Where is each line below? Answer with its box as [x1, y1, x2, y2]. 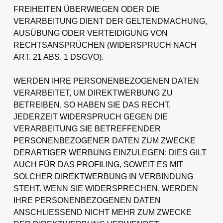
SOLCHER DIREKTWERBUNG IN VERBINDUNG [13, 172, 193, 181]
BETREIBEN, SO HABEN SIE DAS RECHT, [13, 100, 171, 109]
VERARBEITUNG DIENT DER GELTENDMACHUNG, [13, 16, 207, 25]
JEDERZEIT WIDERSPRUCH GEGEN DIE [13, 112, 168, 121]
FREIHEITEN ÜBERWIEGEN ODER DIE [13, 4, 160, 13]
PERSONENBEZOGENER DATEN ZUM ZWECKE [13, 136, 196, 145]
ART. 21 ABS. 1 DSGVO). [13, 52, 104, 61]
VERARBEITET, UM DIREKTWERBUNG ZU [13, 88, 173, 97]
